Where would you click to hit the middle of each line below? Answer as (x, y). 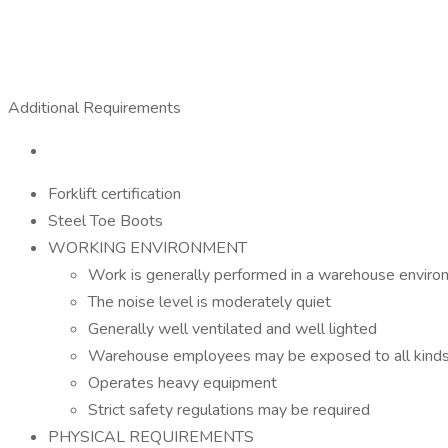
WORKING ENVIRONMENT (147, 248)
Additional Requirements (98, 108)
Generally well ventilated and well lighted (232, 329)
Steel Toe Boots (105, 221)
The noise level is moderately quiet (209, 302)
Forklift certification (114, 194)
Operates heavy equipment (182, 383)
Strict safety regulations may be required (229, 410)
